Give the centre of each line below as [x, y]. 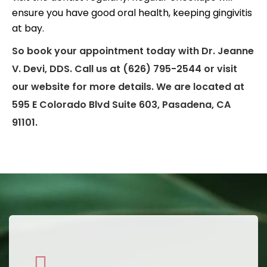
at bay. [29, 28]
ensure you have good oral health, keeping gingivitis [132, 13]
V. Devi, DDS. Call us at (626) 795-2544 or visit [125, 69]
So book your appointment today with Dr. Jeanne [133, 51]
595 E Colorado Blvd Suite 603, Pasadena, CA [121, 105]
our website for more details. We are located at [128, 87]
